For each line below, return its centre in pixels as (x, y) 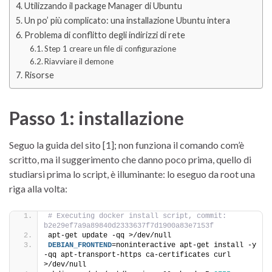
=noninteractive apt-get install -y (184, 245)
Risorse (39, 75)
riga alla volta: (38, 188)
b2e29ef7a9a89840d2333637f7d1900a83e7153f (129, 226)
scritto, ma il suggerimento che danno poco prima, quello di (130, 159)
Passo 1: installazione (97, 117)
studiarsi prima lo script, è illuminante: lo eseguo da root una (132, 174)
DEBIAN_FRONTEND (80, 245)
